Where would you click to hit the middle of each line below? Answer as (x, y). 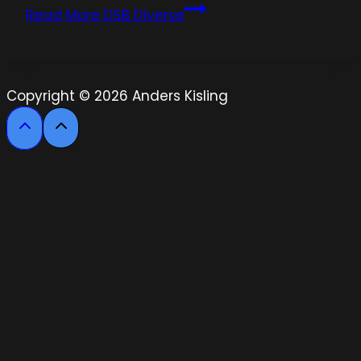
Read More (63, 16)
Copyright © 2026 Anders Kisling (117, 96)
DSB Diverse (142, 16)
